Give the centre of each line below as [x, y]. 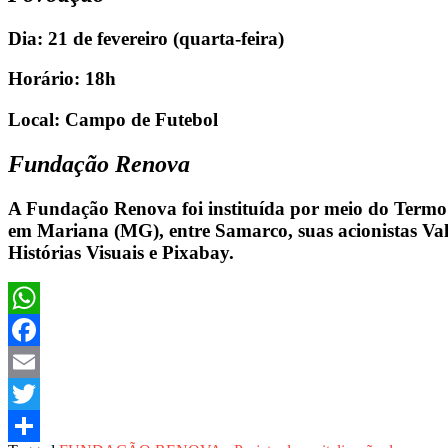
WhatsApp [42, 330]
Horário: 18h [62, 79]
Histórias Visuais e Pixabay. [121, 252]
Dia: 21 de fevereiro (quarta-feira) [146, 38]
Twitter [30, 426]
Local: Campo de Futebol [113, 119]
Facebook [39, 362]
